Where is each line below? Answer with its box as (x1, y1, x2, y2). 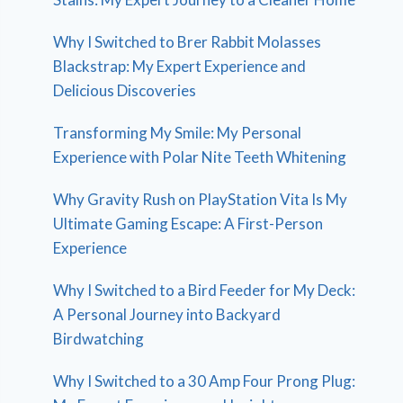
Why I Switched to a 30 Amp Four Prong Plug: (53, 371, 356, 390)
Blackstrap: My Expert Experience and (53, 56, 307, 76)
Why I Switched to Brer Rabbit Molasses (53, 31, 322, 51)
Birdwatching (53, 328, 145, 348)
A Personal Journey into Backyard (53, 304, 282, 324)
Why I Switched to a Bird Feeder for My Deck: (53, 280, 356, 300)
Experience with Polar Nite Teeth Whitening (53, 147, 347, 166)
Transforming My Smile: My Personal (53, 122, 302, 142)
